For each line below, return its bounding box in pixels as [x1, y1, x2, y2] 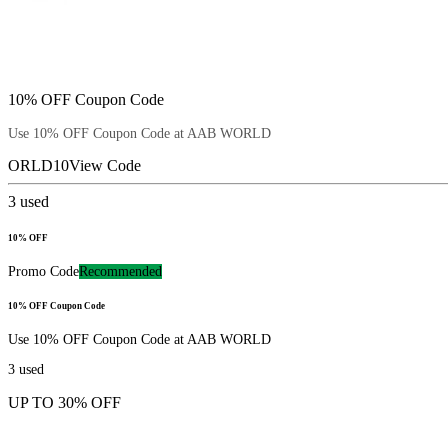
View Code [69, 157, 141, 175]
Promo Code [8, 263, 79, 279]
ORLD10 [8, 157, 69, 175]
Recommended [79, 263, 162, 279]
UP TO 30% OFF [8, 393, 121, 411]
